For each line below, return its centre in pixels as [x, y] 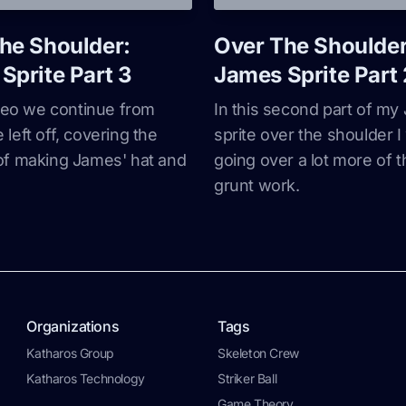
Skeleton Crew [258, 353]
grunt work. [257, 185]
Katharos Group [70, 353]
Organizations [73, 326]
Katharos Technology [86, 378]
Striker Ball [247, 378]
